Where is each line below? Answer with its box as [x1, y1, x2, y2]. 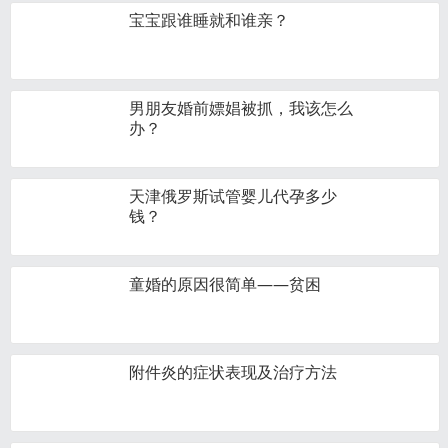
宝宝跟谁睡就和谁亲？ [129, 9, 289, 31]
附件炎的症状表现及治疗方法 [129, 361, 337, 383]
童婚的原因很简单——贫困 [129, 273, 321, 295]
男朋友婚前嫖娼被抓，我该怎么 [129, 97, 353, 119]
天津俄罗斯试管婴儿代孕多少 [129, 185, 337, 207]
